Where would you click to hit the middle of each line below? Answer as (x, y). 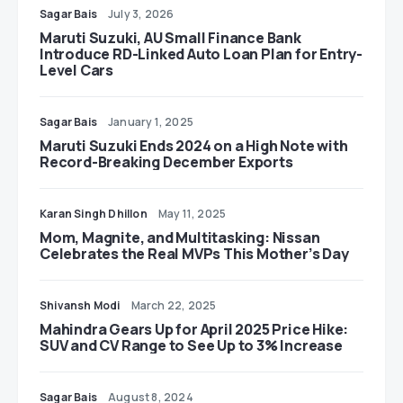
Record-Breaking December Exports (166, 162)
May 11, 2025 (192, 214)
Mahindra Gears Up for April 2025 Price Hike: (194, 329)
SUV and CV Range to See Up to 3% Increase (191, 345)
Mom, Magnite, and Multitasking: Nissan (180, 237)
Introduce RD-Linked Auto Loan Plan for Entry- (201, 54)
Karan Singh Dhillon (94, 214)
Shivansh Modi (80, 305)
